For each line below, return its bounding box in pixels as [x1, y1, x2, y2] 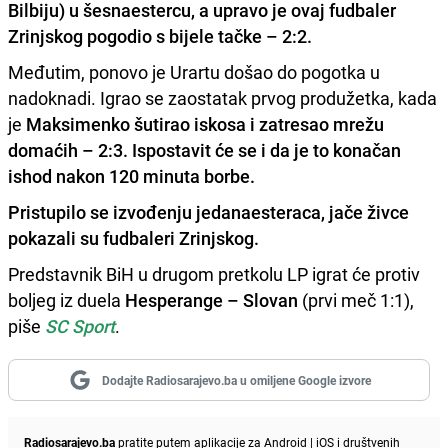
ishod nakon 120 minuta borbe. [8, 164, 255, 189]
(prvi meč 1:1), [298, 288, 414, 313]
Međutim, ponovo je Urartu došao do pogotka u [8, 60, 380, 85]
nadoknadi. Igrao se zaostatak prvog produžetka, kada [8, 86, 437, 111]
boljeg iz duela [8, 288, 125, 313]
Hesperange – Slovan [125, 288, 298, 313]
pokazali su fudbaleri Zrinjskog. [8, 226, 259, 251]
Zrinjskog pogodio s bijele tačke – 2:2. [8, 24, 312, 49]
